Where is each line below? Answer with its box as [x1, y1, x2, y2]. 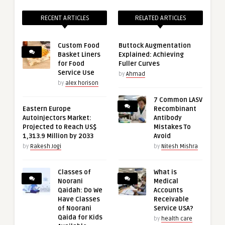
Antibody [153, 114, 182, 123]
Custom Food [58, 42, 99, 50]
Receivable [153, 195, 189, 204]
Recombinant [153, 105, 196, 114]
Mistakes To [153, 123, 191, 132]
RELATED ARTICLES [134, 14, 186, 23]
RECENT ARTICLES [40, 14, 89, 23]
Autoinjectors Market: [23, 114, 91, 123]
